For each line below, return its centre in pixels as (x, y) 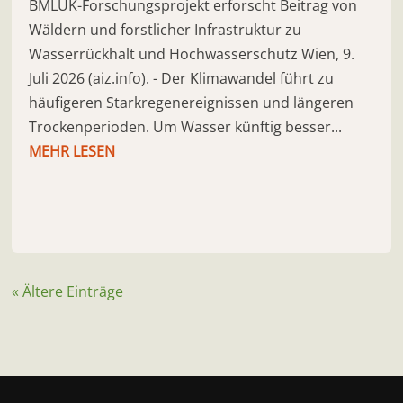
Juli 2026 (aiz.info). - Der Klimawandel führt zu (182, 79)
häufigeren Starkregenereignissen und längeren (192, 103)
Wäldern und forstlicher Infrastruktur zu (166, 30)
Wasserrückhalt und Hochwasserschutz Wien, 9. (192, 54)
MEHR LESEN (72, 152)
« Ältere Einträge (68, 292)
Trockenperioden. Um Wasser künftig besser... (186, 127)
